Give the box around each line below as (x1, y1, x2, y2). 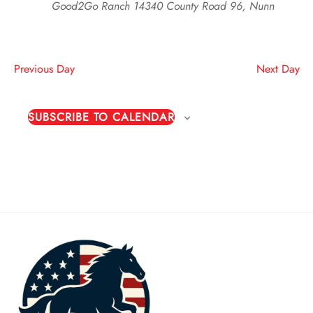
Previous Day (13, 60, 75, 77)
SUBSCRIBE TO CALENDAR (27, 108, 175, 125)
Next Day (256, 60, 300, 77)
